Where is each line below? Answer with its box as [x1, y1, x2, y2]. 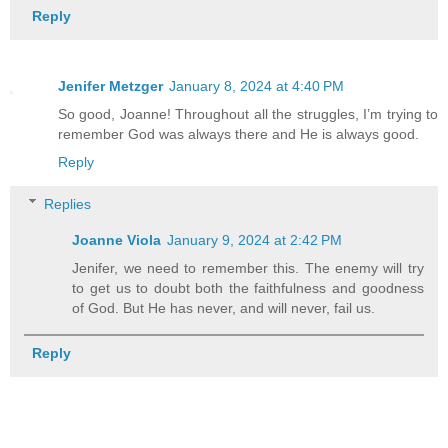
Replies [44, 195, 92, 212]
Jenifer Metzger [58, 78, 163, 95]
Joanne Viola [72, 231, 162, 248]
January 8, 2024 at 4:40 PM [169, 78, 344, 95]
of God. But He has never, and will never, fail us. [72, 299, 376, 316]
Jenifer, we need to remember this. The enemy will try [72, 259, 424, 276]
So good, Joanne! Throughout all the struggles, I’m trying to [58, 106, 438, 123]
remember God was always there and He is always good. [58, 126, 419, 143]
